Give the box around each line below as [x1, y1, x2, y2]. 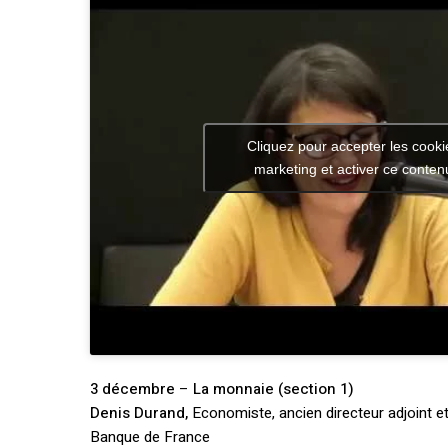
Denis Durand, [90, 402, 193, 425]
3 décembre [90, 378, 176, 401]
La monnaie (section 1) [193, 378, 355, 401]
